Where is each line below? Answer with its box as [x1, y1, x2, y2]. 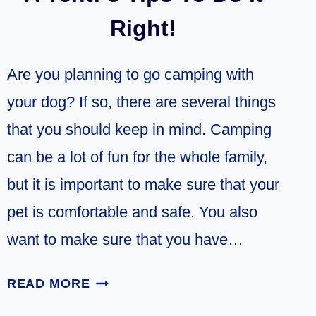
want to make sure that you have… [6, 231, 243, 249]
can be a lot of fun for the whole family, [6, 148, 267, 166]
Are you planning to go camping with [6, 66, 254, 84]
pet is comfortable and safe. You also [6, 203, 257, 221]
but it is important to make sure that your [6, 176, 279, 194]
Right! [110, 16, 177, 42]
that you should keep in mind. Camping [6, 121, 272, 139]
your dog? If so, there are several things [6, 93, 276, 111]
